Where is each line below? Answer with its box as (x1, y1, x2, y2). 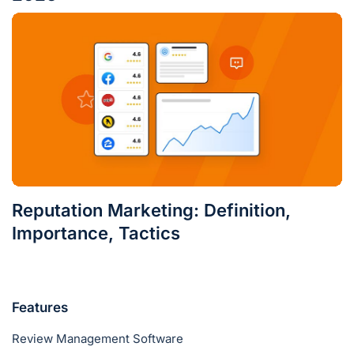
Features (12, 299, 68, 315)
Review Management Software (12, 330, 183, 346)
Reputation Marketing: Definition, (12, 199, 291, 220)
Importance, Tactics (12, 222, 180, 243)
